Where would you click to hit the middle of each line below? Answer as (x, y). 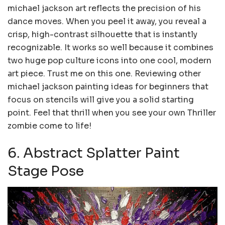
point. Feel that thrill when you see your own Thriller (112, 113)
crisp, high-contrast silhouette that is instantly (102, 35)
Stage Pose (46, 171)
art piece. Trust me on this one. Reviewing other (104, 74)
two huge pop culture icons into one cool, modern (109, 61)
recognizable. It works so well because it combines (110, 48)
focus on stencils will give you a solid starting (101, 100)
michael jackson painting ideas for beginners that (108, 87)
